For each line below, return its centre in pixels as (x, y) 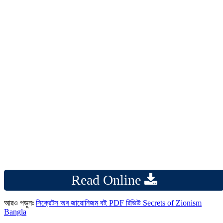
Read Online (108, 180)
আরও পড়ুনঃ (20, 203)
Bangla (15, 212)
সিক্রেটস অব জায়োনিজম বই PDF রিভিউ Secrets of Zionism (119, 203)
